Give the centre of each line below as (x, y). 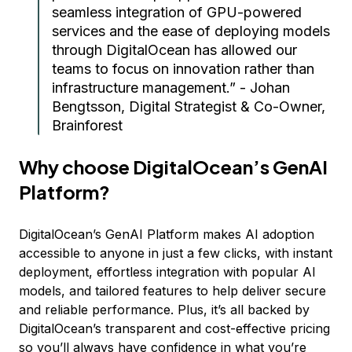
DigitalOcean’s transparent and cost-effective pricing (174, 328)
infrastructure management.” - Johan (171, 88)
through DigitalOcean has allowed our (174, 50)
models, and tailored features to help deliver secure (172, 291)
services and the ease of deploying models (191, 31)
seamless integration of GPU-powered (177, 12)
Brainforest (87, 125)
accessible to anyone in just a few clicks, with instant (176, 253)
